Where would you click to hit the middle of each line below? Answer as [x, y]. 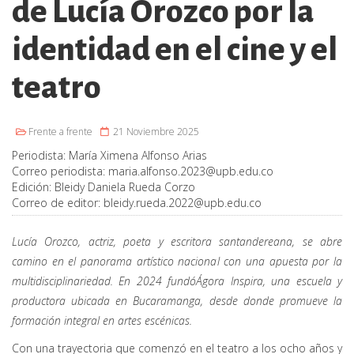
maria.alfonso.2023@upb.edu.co [191, 171]
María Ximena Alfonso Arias [138, 156]
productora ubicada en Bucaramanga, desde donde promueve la [177, 301]
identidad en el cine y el [175, 50]
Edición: [33, 187]
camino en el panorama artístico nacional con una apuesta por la [177, 262]
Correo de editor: [58, 203]
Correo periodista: [60, 171]
